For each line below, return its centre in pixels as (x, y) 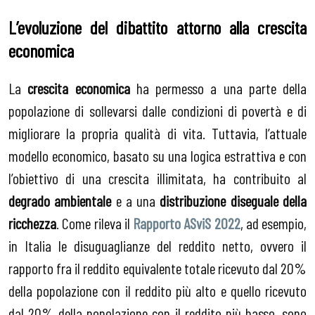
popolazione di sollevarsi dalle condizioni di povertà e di (157, 111)
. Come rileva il (95, 223)
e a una (136, 201)
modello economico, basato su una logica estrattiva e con (157, 156)
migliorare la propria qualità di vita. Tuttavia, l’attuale (157, 133)
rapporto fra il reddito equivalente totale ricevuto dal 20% (157, 268)
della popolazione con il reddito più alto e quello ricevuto (157, 291)
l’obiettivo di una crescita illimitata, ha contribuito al (157, 178)
